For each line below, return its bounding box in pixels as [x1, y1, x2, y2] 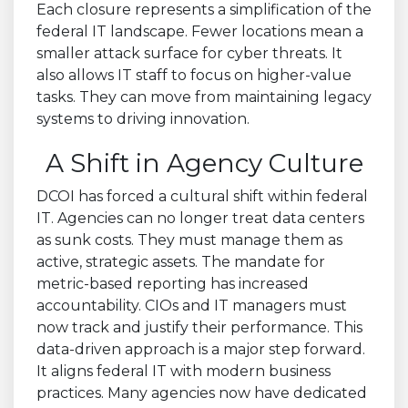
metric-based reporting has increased [36, 274, 309, 292]
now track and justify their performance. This [36, 318, 362, 336]
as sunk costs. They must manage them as [36, 230, 342, 249]
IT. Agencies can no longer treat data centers [36, 209, 364, 227]
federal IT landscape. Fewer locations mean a [36, 22, 363, 40]
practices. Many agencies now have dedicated [36, 383, 367, 402]
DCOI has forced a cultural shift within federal [36, 187, 368, 205]
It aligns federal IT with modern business [36, 362, 331, 380]
